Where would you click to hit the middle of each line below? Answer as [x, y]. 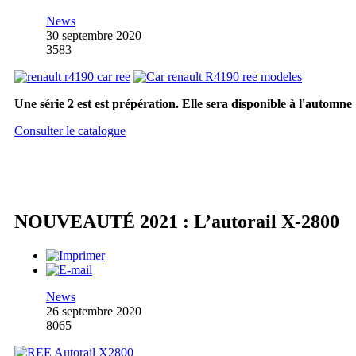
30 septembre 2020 [94, 36]
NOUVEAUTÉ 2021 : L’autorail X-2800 [177, 222]
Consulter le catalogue [70, 131]
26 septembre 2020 [94, 311]
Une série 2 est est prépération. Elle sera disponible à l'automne [183, 104]
